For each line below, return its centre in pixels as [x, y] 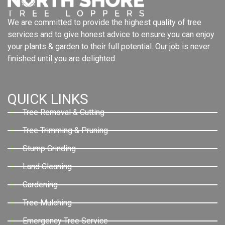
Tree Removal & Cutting [64, 112]
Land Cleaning [47, 166]
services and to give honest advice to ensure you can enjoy [111, 35]
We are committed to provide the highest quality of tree [104, 23]
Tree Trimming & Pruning [65, 130]
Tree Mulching [47, 202]
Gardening [40, 184]
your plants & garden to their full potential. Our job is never [109, 47]
